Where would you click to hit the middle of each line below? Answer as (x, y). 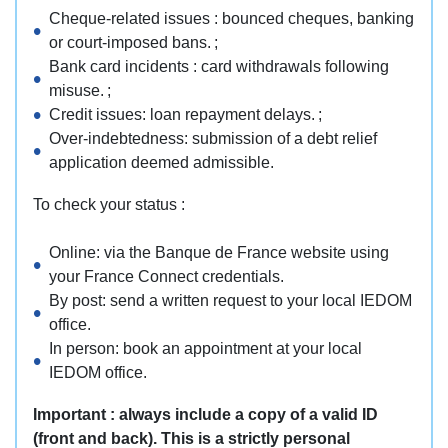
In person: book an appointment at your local (205, 348)
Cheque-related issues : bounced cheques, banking (231, 18)
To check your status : (109, 204)
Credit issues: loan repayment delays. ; (185, 114)
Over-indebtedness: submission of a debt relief (213, 138)
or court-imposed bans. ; (133, 42)
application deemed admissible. (161, 162)
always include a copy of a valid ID (248, 414)
